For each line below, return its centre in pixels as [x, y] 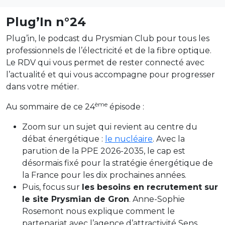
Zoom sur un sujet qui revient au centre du [110, 127]
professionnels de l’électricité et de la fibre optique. [109, 50]
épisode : [126, 107]
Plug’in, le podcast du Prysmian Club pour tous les [108, 38]
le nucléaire [129, 139]
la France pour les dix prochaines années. [104, 175]
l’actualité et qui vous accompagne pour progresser [110, 75]
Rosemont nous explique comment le [98, 211]
